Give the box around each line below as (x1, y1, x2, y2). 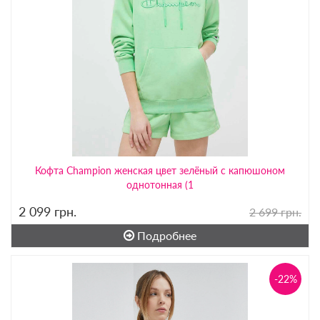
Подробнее (134, 228, 196, 242)
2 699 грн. (249, 204, 301, 219)
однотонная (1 (126, 178, 194, 191)
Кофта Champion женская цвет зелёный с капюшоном (35, 164, 285, 176)
